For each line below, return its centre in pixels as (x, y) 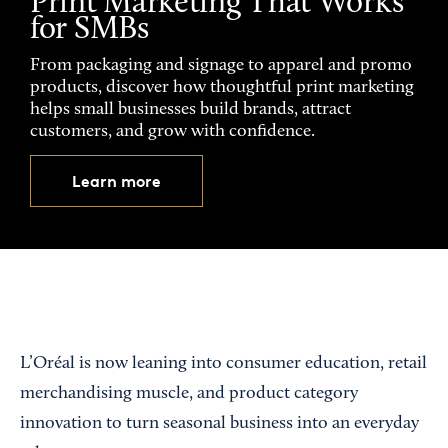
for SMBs (89, 30)
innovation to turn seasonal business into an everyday (219, 424)
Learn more (116, 181)
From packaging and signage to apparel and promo (221, 66)
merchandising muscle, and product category (189, 394)
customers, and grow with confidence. (172, 132)
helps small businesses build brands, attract (190, 110)
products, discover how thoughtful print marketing (222, 88)
